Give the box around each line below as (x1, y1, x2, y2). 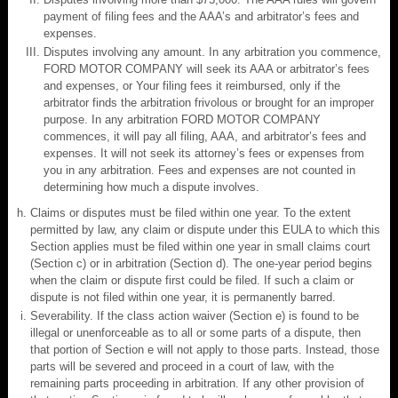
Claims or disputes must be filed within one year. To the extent (30, 205, 351, 219)
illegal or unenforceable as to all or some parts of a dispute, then (30, 325, 361, 339)
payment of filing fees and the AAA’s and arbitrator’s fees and (44, 9, 359, 23)
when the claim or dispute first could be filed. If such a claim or (30, 273, 354, 287)
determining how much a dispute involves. (44, 179, 259, 194)
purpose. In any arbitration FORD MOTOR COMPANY (44, 112, 321, 126)
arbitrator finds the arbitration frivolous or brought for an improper (44, 95, 374, 109)
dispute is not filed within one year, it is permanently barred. (30, 290, 336, 304)
